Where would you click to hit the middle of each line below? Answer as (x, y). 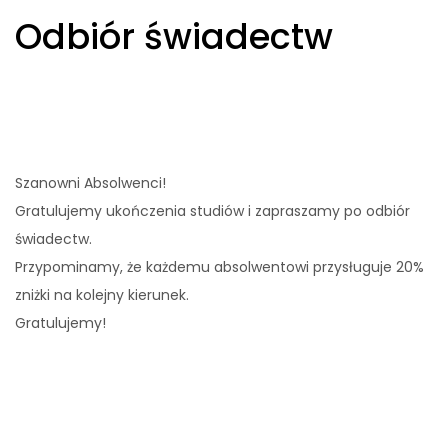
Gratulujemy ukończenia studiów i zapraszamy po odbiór (212, 211)
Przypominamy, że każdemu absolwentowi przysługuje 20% (219, 267)
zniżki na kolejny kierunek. (102, 295)
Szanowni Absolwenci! (90, 183)
